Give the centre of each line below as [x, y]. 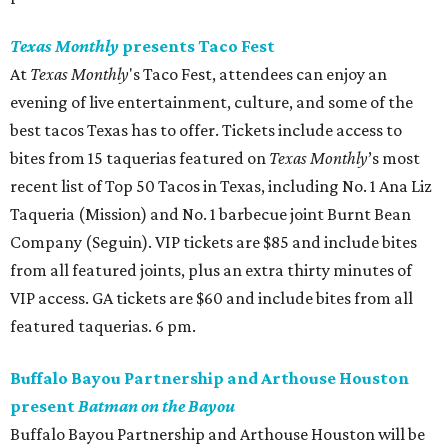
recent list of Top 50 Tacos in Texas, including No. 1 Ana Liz [221, 186]
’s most [394, 158]
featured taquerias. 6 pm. [103, 326]
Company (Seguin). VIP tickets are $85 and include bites [213, 242]
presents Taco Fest [197, 46]
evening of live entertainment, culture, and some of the [211, 102]
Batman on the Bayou [156, 406]
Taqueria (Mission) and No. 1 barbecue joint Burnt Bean [210, 214]
